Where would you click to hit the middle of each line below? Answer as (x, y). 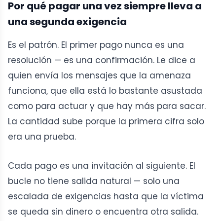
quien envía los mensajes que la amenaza (99, 76)
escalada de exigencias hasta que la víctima (106, 197)
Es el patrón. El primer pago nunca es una (96, 45)
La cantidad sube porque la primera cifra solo (106, 122)
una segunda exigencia (67, 22)
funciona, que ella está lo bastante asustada (105, 91)
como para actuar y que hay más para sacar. (107, 106)
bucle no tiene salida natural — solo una (94, 181)
